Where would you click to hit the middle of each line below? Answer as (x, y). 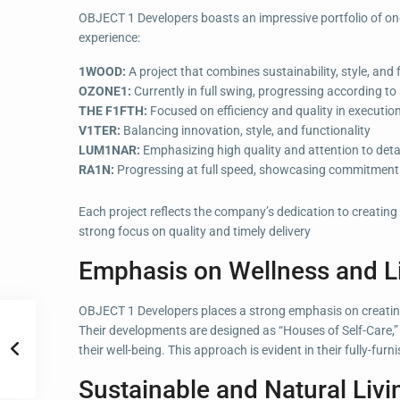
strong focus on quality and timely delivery (195, 231)
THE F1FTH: (113, 110)
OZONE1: (105, 91)
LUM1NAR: (111, 150)
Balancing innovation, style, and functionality (246, 130)
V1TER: (100, 130)
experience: (109, 37)
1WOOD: (104, 71)
